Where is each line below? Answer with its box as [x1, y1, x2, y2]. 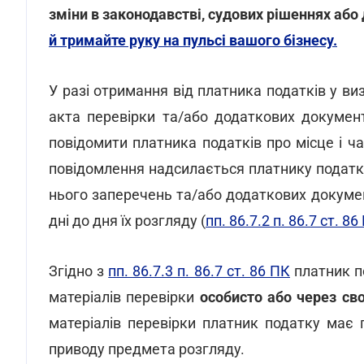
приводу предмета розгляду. [49, 340, 245, 357]
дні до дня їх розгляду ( [49, 212, 206, 229]
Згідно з [49, 262, 109, 279]
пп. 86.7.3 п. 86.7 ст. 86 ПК [108, 262, 290, 279]
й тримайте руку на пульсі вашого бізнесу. [49, 32, 337, 49]
